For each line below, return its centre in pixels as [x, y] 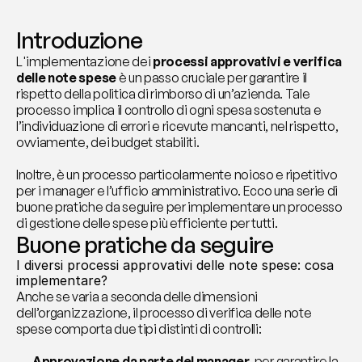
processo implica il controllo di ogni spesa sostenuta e [169, 110]
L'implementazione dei [84, 61]
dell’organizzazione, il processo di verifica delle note [164, 313]
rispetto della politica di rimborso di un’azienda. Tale [163, 94]
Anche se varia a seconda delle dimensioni [137, 297]
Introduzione [79, 40]
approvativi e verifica [276, 61]
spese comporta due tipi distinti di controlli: [139, 329]
